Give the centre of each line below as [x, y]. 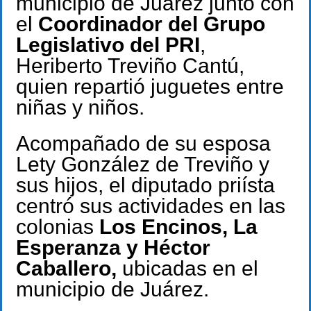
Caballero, [66, 269]
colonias [58, 227]
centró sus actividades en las [151, 206]
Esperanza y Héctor [113, 248]
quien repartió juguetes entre [150, 86]
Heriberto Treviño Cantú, [130, 65]
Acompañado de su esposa [143, 144]
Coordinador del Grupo [152, 24]
